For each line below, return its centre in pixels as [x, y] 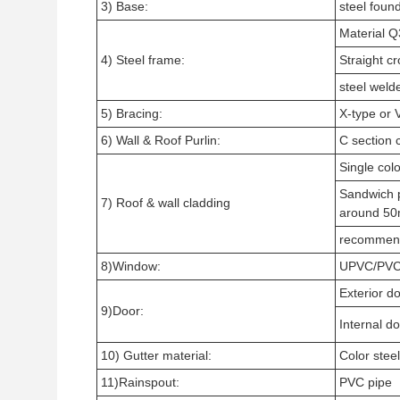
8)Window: [131, 266]
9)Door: [122, 311]
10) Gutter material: [156, 355]
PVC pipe [366, 382]
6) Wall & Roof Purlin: [161, 140]
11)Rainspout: [140, 382]
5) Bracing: [132, 113]
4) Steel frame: [143, 60]
